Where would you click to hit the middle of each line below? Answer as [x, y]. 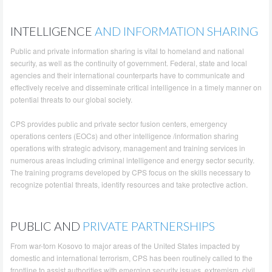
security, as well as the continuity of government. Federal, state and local [129, 63]
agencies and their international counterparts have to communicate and [127, 75]
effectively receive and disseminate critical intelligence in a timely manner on [136, 87]
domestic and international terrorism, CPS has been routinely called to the [131, 257]
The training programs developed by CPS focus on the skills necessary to [131, 172]
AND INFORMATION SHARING [176, 31]
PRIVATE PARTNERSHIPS [150, 226]
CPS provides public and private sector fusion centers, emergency [119, 123]
